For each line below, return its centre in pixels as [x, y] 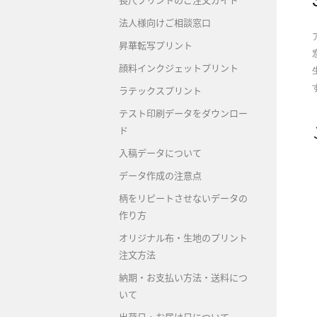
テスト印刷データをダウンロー [183, 113]
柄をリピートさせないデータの [183, 198]
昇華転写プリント [156, 45]
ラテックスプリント [160, 91]
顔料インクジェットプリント [179, 68]
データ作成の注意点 [160, 175]
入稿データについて [160, 153]
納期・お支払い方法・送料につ [183, 277]
